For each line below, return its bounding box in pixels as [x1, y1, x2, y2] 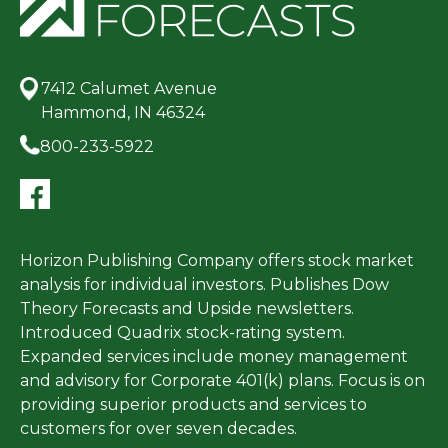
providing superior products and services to [20, 395, 367, 415]
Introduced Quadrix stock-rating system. [20, 323, 345, 343]
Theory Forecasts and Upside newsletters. [20, 299, 354, 319]
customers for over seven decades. [20, 419, 297, 439]
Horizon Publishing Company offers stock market [20, 251, 414, 271]
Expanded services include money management [20, 347, 408, 367]
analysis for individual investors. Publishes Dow [20, 275, 389, 295]
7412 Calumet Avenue [41, 79, 218, 99]
